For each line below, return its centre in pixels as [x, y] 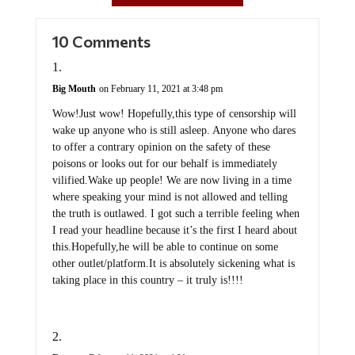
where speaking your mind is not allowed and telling [170, 197]
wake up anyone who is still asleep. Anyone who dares [174, 131]
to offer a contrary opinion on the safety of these [161, 147]
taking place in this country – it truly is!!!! [147, 281]
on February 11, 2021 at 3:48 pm [160, 89]
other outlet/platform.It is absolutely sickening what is [173, 264]
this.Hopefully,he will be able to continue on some [165, 247]
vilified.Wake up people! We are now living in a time [172, 181]
